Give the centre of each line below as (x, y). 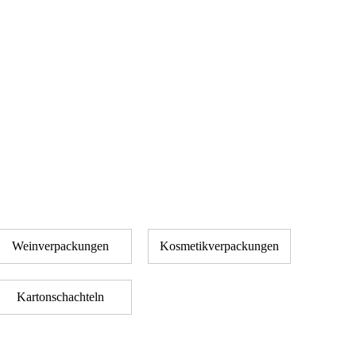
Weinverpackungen (60, 246)
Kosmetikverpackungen (219, 246)
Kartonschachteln (60, 297)
